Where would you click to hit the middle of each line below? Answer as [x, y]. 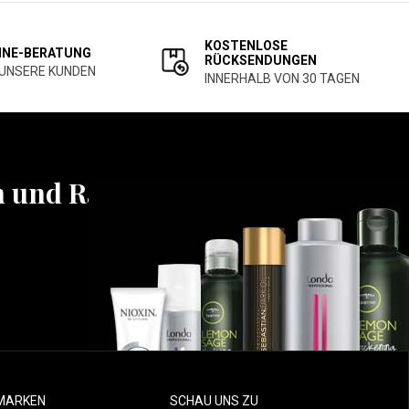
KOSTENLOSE [246, 46]
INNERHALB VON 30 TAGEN [282, 79]
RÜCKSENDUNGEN [261, 60]
